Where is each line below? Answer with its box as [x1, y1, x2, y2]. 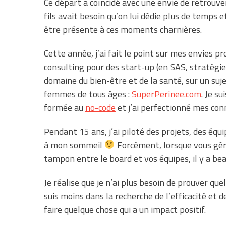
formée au [44, 100, 85, 115]
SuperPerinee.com [132, 87, 201, 101]
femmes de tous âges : [44, 87, 132, 101]
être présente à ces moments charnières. [44, 22, 204, 36]
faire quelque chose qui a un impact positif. [44, 202, 206, 216]
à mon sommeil [44, 138, 104, 152]
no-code [85, 100, 116, 115]
